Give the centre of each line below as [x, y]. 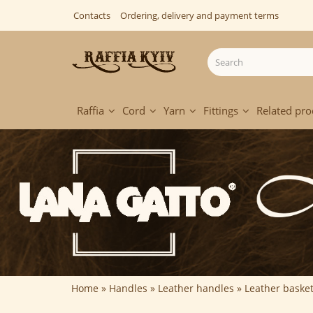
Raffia [90, 111]
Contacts [92, 15]
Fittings [221, 111]
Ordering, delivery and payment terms [199, 15]
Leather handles [196, 289]
